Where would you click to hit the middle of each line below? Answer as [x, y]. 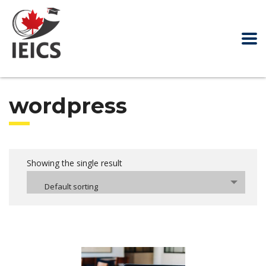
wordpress [68, 106]
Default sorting [71, 186]
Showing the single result [75, 163]
